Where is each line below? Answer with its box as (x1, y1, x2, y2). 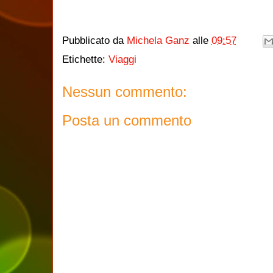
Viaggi (108, 53, 136, 65)
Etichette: (62, 53, 108, 65)
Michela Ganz (127, 34, 190, 46)
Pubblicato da (62, 34, 127, 46)
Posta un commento (62, 112, 191, 129)
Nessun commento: (62, 83, 187, 100)
